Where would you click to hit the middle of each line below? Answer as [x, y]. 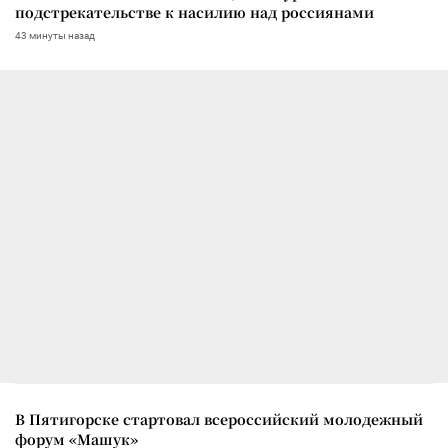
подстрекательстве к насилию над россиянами [194, 12]
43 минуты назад [55, 36]
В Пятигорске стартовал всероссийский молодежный [219, 419]
